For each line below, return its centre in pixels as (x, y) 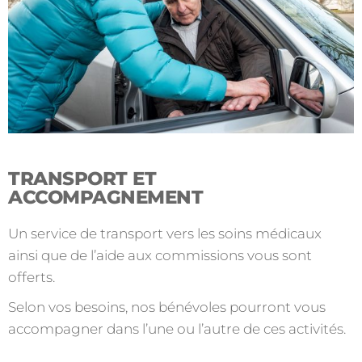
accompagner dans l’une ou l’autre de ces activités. (177, 329)
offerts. (32, 278)
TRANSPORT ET (82, 179)
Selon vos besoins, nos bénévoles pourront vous (167, 307)
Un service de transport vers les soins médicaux (165, 234)
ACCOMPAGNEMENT (106, 198)
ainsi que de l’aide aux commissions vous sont (160, 256)
